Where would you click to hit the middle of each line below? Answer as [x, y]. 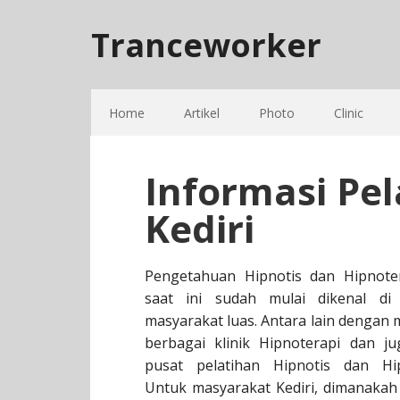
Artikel [202, 113]
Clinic [349, 113]
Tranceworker [206, 45]
